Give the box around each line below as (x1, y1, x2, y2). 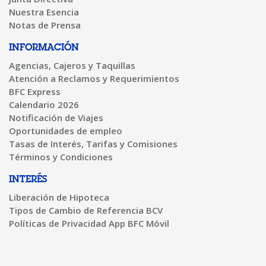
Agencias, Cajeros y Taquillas (9, 59, 135, 71)
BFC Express (9, 85, 61, 97)
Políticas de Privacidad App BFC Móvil (9, 217, 169, 229)
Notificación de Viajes (9, 112, 103, 123)
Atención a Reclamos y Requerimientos (9, 72, 179, 84)
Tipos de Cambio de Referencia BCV (9, 204, 163, 216)
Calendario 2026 (9, 99, 79, 110)
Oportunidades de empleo (9, 125, 122, 137)
